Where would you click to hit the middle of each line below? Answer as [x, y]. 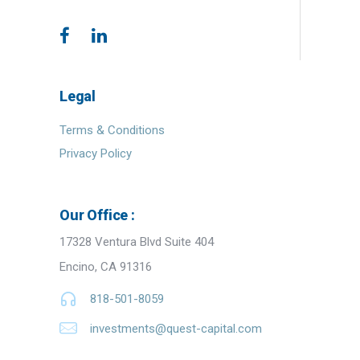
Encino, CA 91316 [106, 267]
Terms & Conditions [112, 131]
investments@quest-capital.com [176, 329]
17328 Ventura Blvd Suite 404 [137, 242]
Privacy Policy [96, 154]
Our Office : [97, 215]
